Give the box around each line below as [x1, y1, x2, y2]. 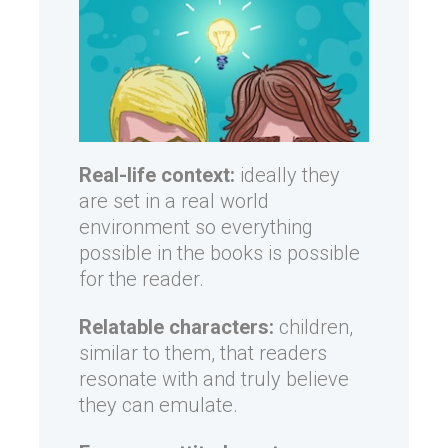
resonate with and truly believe [79, 367, 349, 392]
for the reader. [79, 267, 204, 292]
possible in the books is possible [79, 241, 360, 266]
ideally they [235, 163, 340, 188]
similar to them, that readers [79, 341, 327, 366]
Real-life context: [79, 163, 235, 188]
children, [274, 315, 353, 340]
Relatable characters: [79, 315, 274, 340]
